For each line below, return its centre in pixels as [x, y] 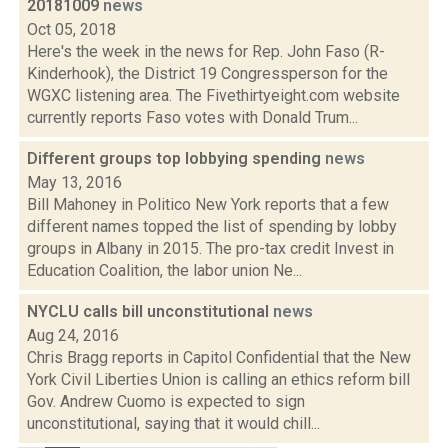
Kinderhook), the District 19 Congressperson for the [207, 73]
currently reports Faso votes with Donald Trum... [192, 117]
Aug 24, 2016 [73, 335]
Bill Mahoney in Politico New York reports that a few [208, 204]
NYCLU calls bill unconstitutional [150, 311]
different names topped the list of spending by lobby [212, 226]
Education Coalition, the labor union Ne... [164, 270]
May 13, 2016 [74, 182]
